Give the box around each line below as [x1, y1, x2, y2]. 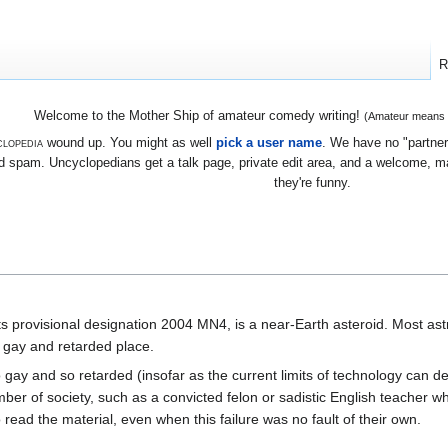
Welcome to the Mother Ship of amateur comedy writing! [33, 108, 364, 124]
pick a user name [215, 134, 322, 150]
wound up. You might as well [42, 134, 216, 150]
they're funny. [274, 174, 351, 190]
